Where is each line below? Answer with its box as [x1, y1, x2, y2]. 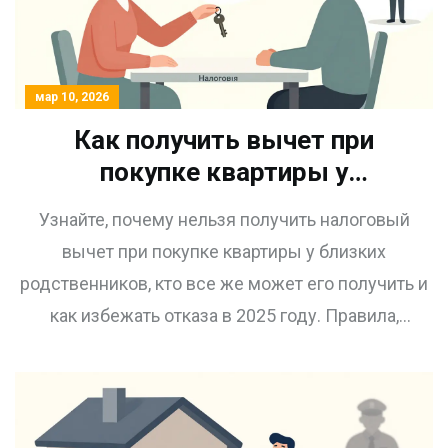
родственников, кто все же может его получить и [20, 272, 428, 294]
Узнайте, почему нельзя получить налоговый [38, 208, 410, 230]
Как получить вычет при [74, 124, 374, 155]
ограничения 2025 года [83, 220, 365, 251]
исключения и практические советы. [71, 336, 377, 358]
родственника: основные [69, 188, 379, 219]
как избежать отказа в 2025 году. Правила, [49, 304, 399, 326]
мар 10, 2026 [35, 89, 109, 104]
